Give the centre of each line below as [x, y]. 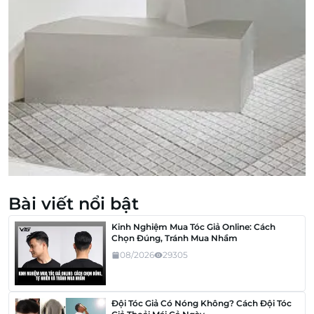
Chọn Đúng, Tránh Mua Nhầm [175, 238]
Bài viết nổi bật [74, 203]
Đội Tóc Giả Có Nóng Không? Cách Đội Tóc [202, 303]
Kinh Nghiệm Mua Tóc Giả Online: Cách [193, 226]
